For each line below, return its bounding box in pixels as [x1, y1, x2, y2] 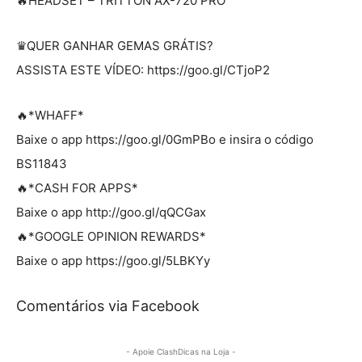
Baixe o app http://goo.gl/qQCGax [16, 204, 206, 220]
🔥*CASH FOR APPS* [16, 179, 138, 196]
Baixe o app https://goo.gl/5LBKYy [16, 252, 210, 268]
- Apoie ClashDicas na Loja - [126, 346, 236, 356]
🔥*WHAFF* [16, 107, 84, 123]
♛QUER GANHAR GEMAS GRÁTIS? [16, 37, 213, 53]
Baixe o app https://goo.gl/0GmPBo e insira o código [16, 131, 314, 147]
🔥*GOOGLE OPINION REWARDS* [16, 228, 206, 244]
